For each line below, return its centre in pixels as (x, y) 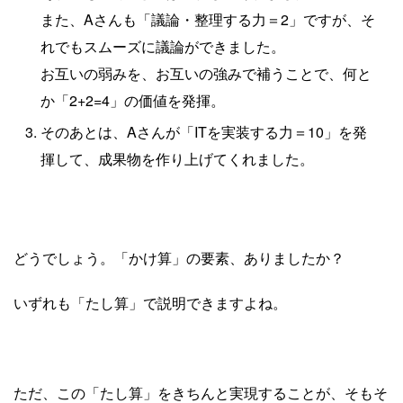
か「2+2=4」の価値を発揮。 (133, 100)
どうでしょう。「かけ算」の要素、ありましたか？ (179, 257)
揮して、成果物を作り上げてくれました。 (177, 158)
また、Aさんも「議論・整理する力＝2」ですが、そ (208, 19)
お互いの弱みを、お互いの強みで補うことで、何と (206, 73)
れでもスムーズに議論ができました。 (163, 46)
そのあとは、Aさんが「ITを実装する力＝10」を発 (204, 131)
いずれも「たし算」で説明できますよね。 (150, 302)
